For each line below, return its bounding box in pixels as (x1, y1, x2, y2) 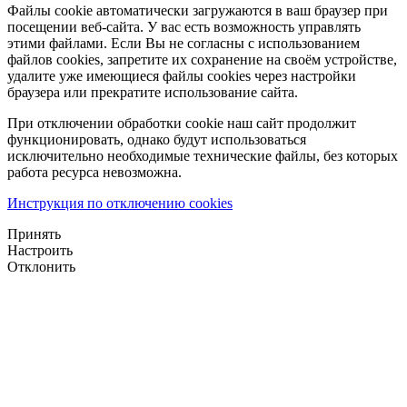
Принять (7, 225, 61, 242)
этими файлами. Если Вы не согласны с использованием (7, 35, 360, 51)
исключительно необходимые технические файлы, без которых (7, 147, 398, 164)
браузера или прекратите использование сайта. (7, 84, 298, 100)
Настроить (7, 242, 73, 258)
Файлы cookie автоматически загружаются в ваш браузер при (7, 2, 388, 18)
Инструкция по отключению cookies (7, 194, 233, 211)
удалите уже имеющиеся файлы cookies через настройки (7, 67, 356, 84)
